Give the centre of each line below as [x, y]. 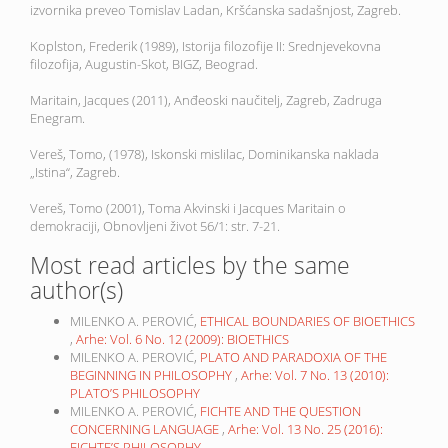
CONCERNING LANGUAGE [146, 429]
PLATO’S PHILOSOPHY [135, 393]
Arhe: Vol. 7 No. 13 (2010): [315, 375]
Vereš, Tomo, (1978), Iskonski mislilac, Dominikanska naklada [204, 154]
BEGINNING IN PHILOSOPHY [152, 375]
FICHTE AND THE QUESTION [280, 411]
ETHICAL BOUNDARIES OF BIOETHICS [307, 321]
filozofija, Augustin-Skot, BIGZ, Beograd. [144, 64]
